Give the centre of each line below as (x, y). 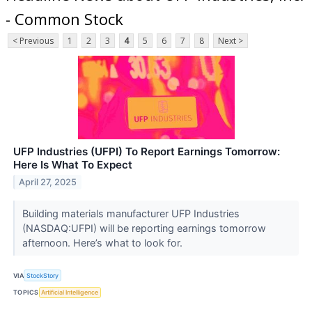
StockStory (43, 275)
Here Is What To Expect (73, 165)
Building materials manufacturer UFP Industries (131, 214)
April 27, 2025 (48, 182)
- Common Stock (64, 18)
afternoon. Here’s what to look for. (103, 243)
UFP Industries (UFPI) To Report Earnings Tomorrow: (147, 152)
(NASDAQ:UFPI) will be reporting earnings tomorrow (144, 228)
